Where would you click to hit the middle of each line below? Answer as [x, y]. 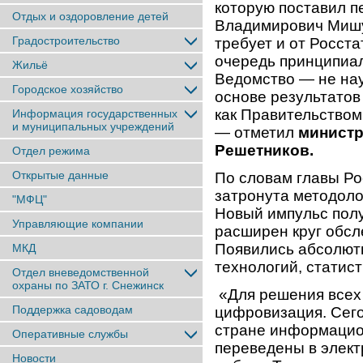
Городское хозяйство [68, 89]
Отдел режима [51, 151]
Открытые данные [60, 175]
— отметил [256, 133]
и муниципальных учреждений [93, 126]
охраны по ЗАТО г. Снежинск [88, 285]
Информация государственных [95, 113]
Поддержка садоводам [73, 310]
